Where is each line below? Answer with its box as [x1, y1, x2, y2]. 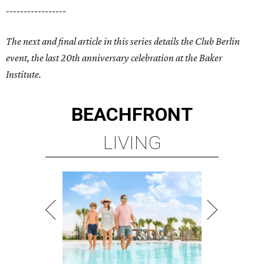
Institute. [6, 68, 41, 81]
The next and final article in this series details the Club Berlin [6, 35, 240, 48]
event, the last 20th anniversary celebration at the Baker [6, 52, 222, 64]
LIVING [103, 131, 161, 154]
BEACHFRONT [71, 103, 193, 126]
